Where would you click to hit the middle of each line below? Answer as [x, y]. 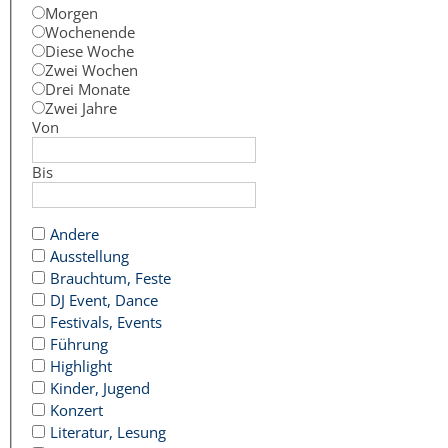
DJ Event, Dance [104, 300]
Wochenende [90, 32]
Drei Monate [87, 89]
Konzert [76, 410]
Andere [74, 234]
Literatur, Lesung [108, 432]
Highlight [81, 366]
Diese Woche [89, 51]
